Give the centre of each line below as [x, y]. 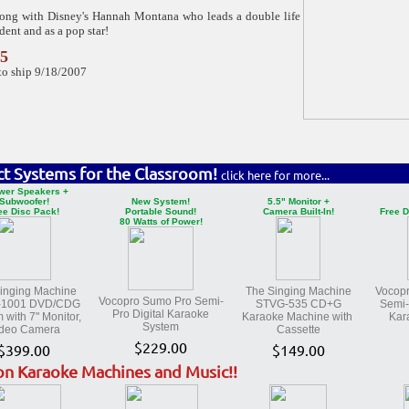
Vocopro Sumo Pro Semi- [161, 301]
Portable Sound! [161, 211]
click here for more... [275, 175]
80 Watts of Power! [161, 221]
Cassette [298, 330]
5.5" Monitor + [298, 201]
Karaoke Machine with [298, 317]
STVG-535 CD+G [298, 304]
